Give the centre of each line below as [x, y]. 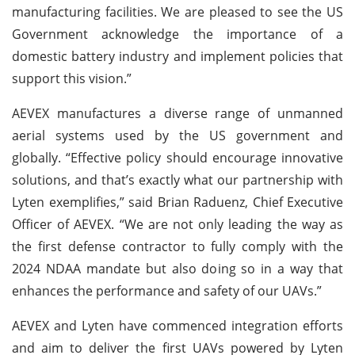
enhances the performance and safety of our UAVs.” [167, 290]
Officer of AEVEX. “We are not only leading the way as [177, 224]
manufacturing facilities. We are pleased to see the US [177, 11]
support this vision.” [72, 78]
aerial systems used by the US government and [177, 135]
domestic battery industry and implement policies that [177, 56]
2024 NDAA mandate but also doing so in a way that [177, 268]
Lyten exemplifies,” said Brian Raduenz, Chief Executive [177, 202]
